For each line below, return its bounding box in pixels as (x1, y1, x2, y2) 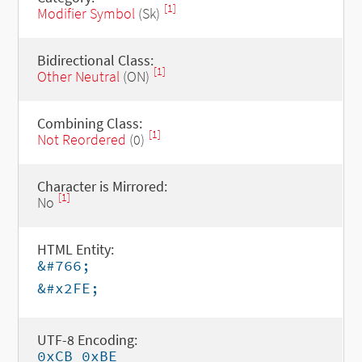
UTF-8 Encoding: (36, 330, 137, 349)
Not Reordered (36, 130, 126, 149)
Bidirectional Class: (36, 51, 154, 69)
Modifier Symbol (36, 4, 135, 23)
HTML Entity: (36, 240, 114, 259)
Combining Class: (36, 114, 142, 133)
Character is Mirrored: (36, 177, 167, 196)
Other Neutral (36, 67, 120, 86)
